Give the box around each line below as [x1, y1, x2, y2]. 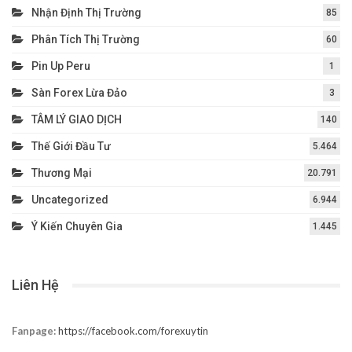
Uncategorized [31, 193, 108, 207]
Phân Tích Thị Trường [31, 33, 140, 46]
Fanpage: [12, 324, 58, 337]
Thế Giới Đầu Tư [31, 140, 111, 153]
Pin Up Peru [31, 60, 90, 73]
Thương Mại [31, 167, 92, 180]
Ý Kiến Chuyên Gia [31, 220, 123, 233]
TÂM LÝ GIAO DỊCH [31, 113, 122, 126]
